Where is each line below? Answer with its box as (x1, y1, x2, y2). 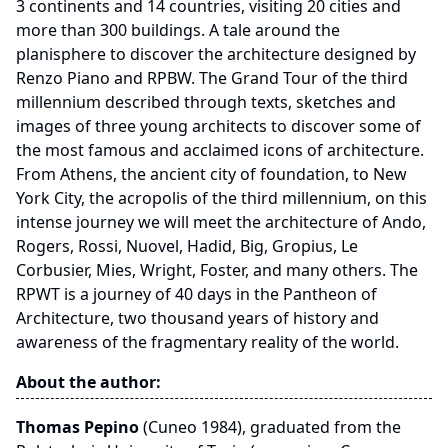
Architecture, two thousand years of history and (16, 307, 379, 329)
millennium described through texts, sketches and (16, 91, 396, 113)
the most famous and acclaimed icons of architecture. (16, 139, 424, 161)
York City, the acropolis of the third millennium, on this (16, 187, 427, 209)
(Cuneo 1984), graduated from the (139, 416, 401, 438)
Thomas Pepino (16, 416, 139, 438)
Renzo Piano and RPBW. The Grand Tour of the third (16, 67, 408, 89)
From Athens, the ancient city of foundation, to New (16, 163, 407, 185)
